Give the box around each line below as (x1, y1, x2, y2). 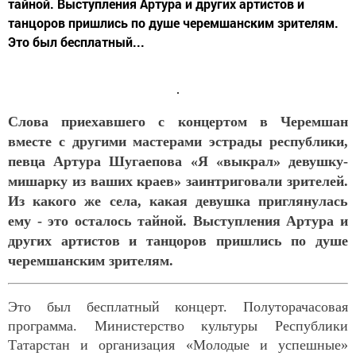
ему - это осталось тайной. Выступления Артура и (8, 213, 348, 230)
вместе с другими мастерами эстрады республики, (8, 133, 348, 150)
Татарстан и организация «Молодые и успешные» (8, 337, 348, 354)
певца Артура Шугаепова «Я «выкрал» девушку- (8, 153, 348, 170)
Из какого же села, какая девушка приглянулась (8, 193, 348, 210)
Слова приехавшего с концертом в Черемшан (8, 114, 348, 130)
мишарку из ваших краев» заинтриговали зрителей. (8, 173, 348, 190)
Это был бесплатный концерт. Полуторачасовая (8, 299, 348, 315)
